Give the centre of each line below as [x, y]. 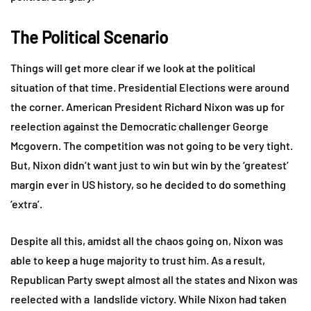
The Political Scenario [89, 37]
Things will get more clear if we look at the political [133, 67]
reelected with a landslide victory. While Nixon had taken [149, 299]
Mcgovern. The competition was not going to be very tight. [152, 145]
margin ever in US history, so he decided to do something [148, 184]
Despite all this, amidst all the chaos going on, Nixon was [147, 240]
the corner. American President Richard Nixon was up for [148, 106]
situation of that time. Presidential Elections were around [150, 87]
